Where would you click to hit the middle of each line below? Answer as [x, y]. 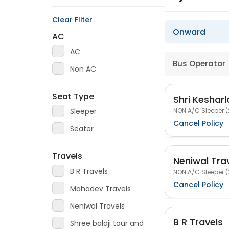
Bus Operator [199, 64]
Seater [82, 129]
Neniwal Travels [97, 206]
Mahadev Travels [100, 189]
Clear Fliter [72, 20]
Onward [189, 32]
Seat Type [73, 96]
